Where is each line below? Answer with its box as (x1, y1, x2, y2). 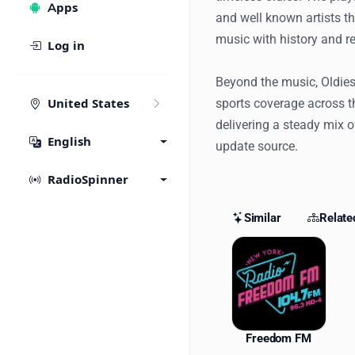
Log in (48, 38, 85, 54)
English (48, 134, 91, 150)
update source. (216, 139, 298, 154)
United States (48, 96, 129, 112)
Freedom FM (246, 331, 311, 346)
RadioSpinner (48, 172, 128, 188)
